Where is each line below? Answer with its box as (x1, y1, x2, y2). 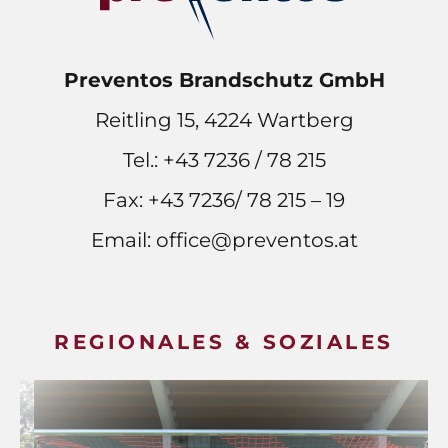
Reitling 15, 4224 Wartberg (94, 108, 354, 133)
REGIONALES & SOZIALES (54, 329, 394, 354)
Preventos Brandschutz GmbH (63, 68, 385, 93)
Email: (90, 228, 156, 253)
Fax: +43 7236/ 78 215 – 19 (103, 188, 345, 213)
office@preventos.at (155, 228, 358, 253)
